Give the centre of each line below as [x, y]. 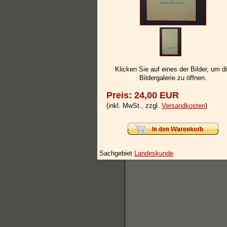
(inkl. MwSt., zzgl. [134, 106]
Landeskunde [154, 153]
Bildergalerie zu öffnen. [173, 78]
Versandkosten [183, 106]
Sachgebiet [117, 153]
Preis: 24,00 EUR [143, 96]
